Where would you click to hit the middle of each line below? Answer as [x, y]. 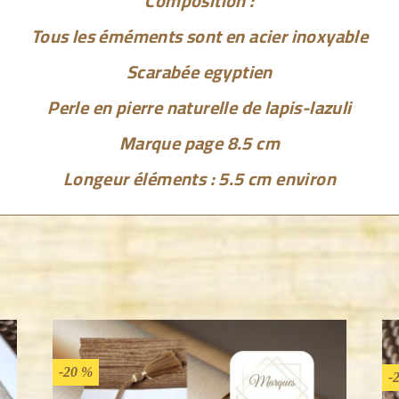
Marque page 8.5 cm [199, 143]
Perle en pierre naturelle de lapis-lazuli [199, 108]
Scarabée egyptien [199, 72]
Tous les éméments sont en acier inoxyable [199, 37]
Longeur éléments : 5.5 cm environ [199, 179]
